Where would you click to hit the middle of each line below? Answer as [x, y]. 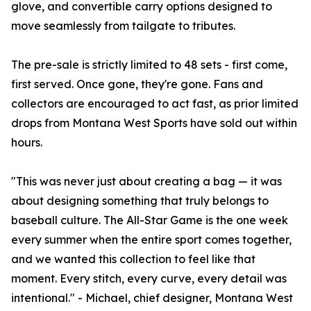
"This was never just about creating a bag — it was [146, 182]
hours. [27, 143]
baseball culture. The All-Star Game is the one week [150, 220]
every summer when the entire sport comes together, [151, 240]
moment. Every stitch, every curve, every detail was [149, 279]
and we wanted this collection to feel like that [133, 259]
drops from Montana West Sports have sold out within [154, 123]
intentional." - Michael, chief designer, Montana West [152, 298]
